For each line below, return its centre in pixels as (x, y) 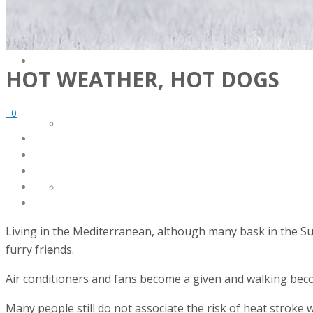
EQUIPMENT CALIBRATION (120, 252)
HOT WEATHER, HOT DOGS (143, 79)
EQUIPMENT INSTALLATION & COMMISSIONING (167, 188)
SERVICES (68, 61)
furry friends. (40, 249)
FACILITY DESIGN (99, 125)
